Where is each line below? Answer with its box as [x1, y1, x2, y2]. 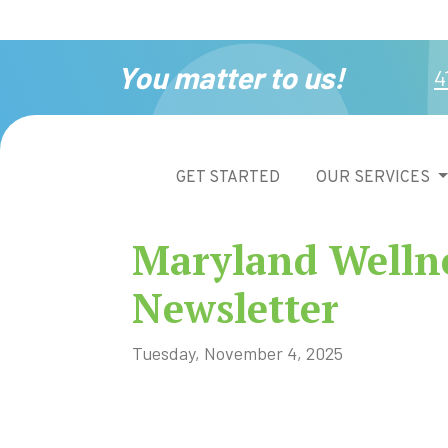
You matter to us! [117, 59, 344, 95]
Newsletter [132, 281, 339, 334]
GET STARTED [176, 168, 280, 188]
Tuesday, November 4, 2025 [132, 342, 343, 364]
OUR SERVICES [316, 168, 434, 188]
